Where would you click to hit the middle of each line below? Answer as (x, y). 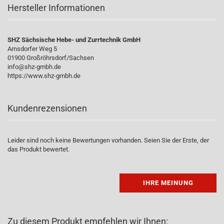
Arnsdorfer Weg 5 (32, 49)
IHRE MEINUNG (168, 183)
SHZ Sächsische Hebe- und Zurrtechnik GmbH (74, 40)
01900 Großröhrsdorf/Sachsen (51, 58)
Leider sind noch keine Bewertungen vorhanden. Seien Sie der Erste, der (108, 140)
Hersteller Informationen (56, 8)
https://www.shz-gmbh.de (44, 76)
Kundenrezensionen (47, 108)
